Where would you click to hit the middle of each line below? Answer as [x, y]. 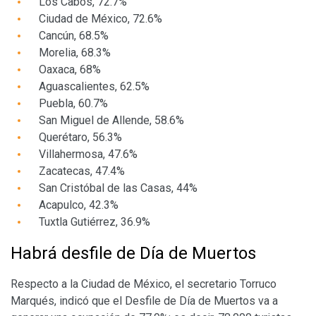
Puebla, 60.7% [73, 103]
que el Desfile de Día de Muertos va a [185, 300]
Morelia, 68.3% [75, 52]
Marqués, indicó [51, 300]
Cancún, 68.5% [74, 35]
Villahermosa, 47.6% [88, 154]
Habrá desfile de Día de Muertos [135, 253]
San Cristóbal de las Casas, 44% [118, 188]
